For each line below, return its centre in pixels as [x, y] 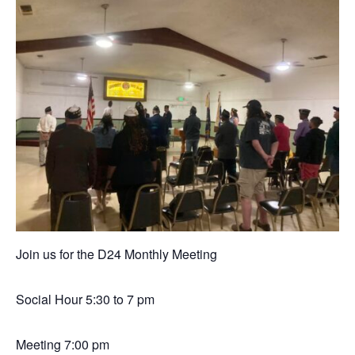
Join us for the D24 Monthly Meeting [116, 254]
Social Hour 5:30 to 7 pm [85, 299]
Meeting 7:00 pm [63, 344]
